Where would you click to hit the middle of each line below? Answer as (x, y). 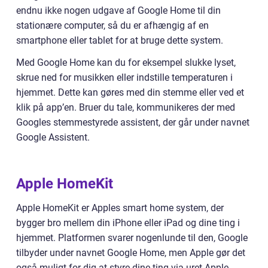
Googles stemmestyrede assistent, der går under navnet (133, 123)
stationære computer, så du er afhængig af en (112, 26)
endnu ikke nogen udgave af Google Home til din (118, 11)
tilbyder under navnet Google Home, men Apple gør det (131, 253)
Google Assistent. (53, 138)
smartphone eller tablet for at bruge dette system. (120, 41)
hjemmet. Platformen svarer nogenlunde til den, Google (132, 238)
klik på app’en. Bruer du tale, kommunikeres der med (126, 108)
